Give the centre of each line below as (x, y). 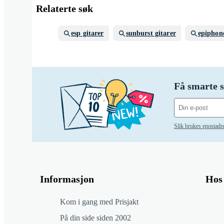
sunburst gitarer (151, 33)
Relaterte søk (64, 8)
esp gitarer (87, 33)
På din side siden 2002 (95, 218)
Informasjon (67, 179)
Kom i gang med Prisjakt (99, 202)
